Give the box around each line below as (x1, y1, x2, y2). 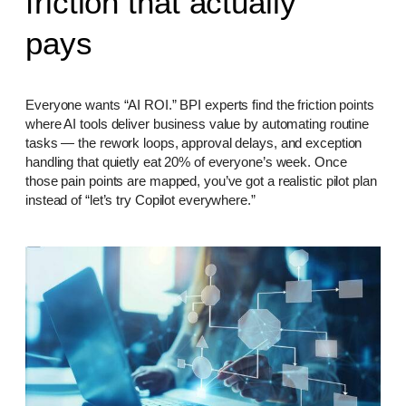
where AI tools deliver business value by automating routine (25, 115, 370, 131)
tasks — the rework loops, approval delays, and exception (25, 134, 362, 150)
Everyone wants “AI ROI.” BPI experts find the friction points (25, 96, 374, 112)
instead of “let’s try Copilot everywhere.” (25, 191, 256, 208)
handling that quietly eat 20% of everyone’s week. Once (25, 153, 347, 169)
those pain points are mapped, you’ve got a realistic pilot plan (25, 172, 377, 188)
